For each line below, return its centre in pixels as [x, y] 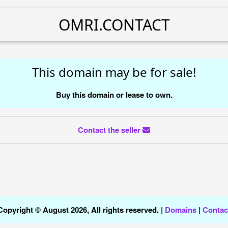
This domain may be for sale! [114, 72]
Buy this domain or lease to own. [114, 94]
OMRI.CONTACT [114, 25]
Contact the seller [110, 130]
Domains [181, 209]
